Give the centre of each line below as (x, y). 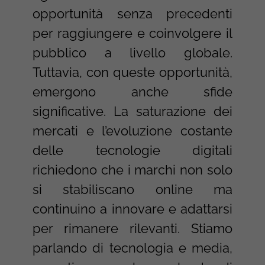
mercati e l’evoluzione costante (132, 131)
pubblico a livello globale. (132, 53)
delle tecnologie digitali (132, 151)
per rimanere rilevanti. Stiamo (132, 229)
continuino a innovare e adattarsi (132, 209)
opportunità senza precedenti (132, 14)
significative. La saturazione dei (132, 112)
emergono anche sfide (132, 92)
